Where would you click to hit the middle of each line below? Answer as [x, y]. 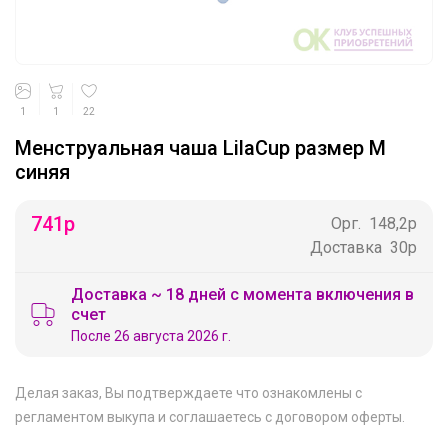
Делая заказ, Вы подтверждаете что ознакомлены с [188, 392]
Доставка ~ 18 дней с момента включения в [242, 294]
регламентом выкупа [85, 416]
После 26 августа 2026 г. [151, 335]
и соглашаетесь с [215, 416]
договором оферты [338, 416]
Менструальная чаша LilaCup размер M [200, 147]
